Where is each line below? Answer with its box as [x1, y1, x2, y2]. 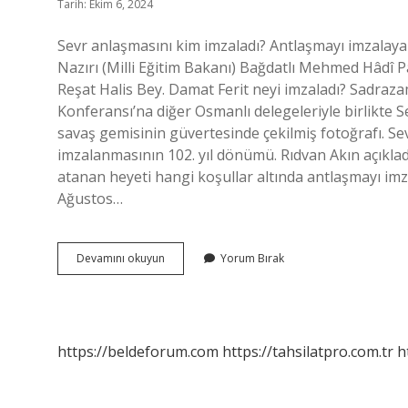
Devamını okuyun [76, 250, 165, 266]
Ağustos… [57, 189, 123, 209]
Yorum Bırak [220, 250, 284, 266]
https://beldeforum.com [57, 342, 219, 362]
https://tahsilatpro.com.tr [222, 342, 393, 362]
